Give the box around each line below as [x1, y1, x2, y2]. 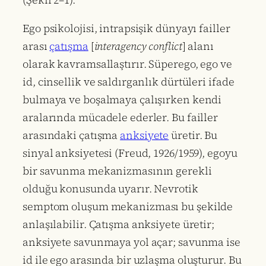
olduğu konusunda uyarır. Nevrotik [23, 181, 198, 197]
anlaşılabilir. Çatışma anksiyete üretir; [23, 217, 214, 232]
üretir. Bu [169, 128, 218, 143]
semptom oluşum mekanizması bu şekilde [23, 199, 233, 214]
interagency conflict [94, 39, 182, 54]
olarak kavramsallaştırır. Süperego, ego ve [23, 56, 232, 72]
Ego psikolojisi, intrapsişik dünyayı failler [23, 21, 230, 36]
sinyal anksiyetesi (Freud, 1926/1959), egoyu [23, 145, 237, 161]
